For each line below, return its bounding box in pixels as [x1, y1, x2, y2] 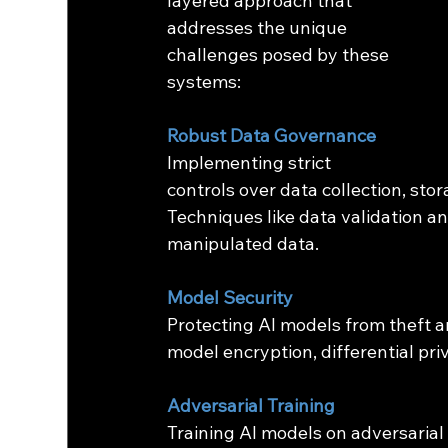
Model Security [167, 286, 294, 310]
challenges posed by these [167, 43, 394, 67]
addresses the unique [167, 16, 352, 40]
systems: [167, 70, 242, 94]
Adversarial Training [167, 394, 336, 418]
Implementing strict [167, 151, 336, 175]
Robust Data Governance [167, 124, 377, 148]
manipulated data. [167, 232, 320, 256]
